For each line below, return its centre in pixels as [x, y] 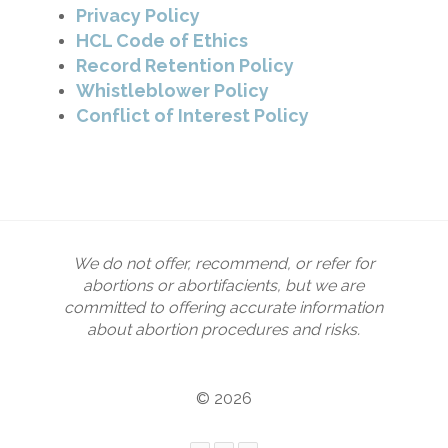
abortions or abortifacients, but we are [224, 285]
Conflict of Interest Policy [193, 115]
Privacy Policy [138, 15]
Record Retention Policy [185, 65]
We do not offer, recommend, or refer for [223, 263]
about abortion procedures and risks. [224, 329]
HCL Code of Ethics [162, 40]
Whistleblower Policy [173, 90]
